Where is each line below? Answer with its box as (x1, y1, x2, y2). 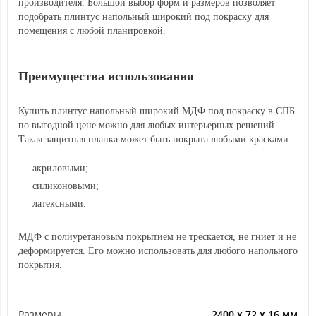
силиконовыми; (32, 181, 99, 191)
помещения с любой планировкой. (18, 25, 166, 36)
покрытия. (18, 260, 62, 270)
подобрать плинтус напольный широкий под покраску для (18, 11, 269, 22)
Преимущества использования (18, 69, 194, 83)
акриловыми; (32, 163, 88, 174)
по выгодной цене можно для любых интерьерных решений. (18, 120, 277, 130)
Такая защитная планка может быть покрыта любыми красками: (18, 134, 291, 145)
